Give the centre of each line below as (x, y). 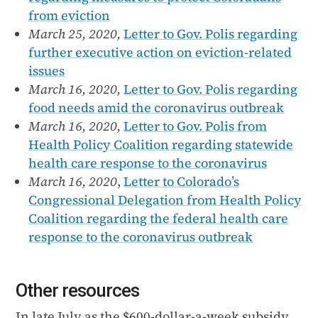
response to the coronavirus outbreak (141, 236)
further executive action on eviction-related (160, 52)
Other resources (78, 290)
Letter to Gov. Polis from (196, 126)
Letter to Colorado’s (182, 181)
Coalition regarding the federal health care (159, 218)
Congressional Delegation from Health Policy (165, 199)
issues (47, 70)
